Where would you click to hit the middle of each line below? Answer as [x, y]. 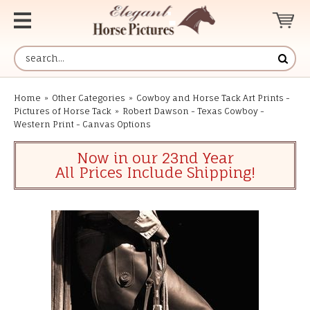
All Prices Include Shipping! [155, 172]
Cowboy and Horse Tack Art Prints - [213, 98]
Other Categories [89, 98]
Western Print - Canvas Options [82, 124]
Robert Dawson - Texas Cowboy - [193, 111]
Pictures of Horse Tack [63, 111]
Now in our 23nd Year [155, 158]
